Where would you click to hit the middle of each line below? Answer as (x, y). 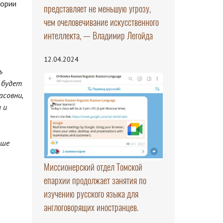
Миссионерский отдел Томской (93, 167)
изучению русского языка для (91, 194)
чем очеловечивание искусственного (101, 22)
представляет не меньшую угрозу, (97, 9)
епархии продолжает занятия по (95, 181)
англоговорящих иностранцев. (91, 208)
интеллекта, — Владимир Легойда (98, 36)
